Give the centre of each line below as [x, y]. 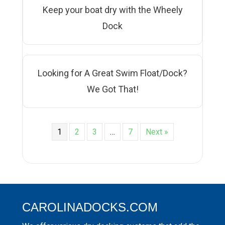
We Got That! [113, 89]
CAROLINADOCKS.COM [90, 207]
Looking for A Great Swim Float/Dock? [113, 73]
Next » [157, 132]
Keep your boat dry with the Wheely [113, 10]
